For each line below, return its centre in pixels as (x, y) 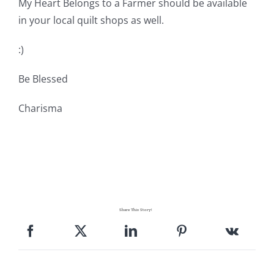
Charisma (40, 109)
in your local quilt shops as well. (91, 20)
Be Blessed (43, 79)
